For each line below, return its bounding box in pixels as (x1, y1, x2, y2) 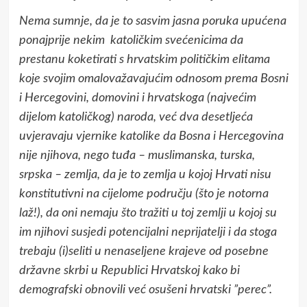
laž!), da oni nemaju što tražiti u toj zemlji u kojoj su (19, 206, 277, 219)
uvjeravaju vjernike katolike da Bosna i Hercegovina (19, 130, 284, 143)
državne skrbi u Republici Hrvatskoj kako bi (19, 264, 240, 277)
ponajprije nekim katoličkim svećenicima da (19, 34, 243, 47)
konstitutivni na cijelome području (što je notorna (19, 187, 269, 200)
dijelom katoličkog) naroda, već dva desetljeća (19, 110, 253, 123)
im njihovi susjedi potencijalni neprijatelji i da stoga (19, 225, 277, 238)
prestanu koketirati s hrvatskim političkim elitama (19, 53, 270, 66)
